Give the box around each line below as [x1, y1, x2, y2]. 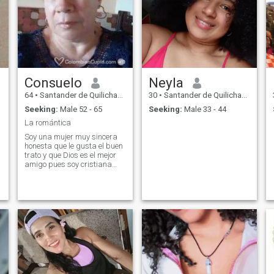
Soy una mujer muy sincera [24, 131, 117, 141]
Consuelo [24, 75, 82, 91]
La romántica [24, 118, 71, 128]
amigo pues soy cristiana [24, 159, 112, 169]
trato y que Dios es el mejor [24, 150, 116, 160]
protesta [24, 168, 54, 178]
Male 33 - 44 [182, 104, 226, 114]
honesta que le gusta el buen [24, 141, 123, 150]
